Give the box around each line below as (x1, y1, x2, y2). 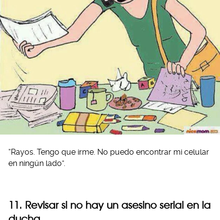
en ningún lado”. (8, 158, 65, 168)
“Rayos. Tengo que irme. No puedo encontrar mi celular (8, 147, 209, 157)
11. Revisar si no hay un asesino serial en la (8, 198, 211, 211)
